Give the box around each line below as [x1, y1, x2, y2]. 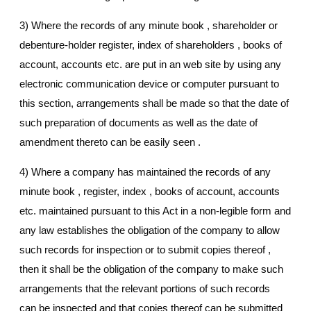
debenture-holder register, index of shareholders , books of [19, 39, 282, 51]
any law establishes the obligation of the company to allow [19, 224, 280, 237]
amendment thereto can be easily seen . [19, 136, 201, 149]
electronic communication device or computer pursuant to [19, 78, 279, 90]
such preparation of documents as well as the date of [19, 117, 258, 129]
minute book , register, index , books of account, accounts [19, 185, 280, 198]
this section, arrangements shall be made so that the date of [19, 97, 289, 110]
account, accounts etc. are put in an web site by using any [19, 58, 281, 71]
